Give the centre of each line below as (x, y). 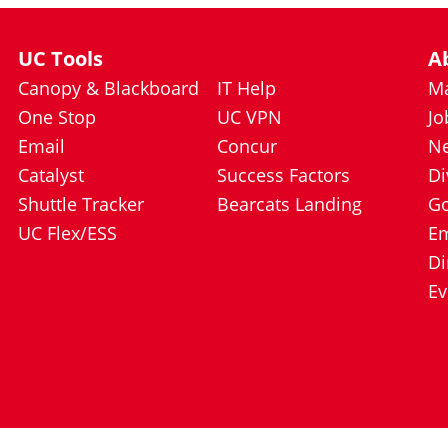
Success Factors (283, 175)
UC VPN (249, 117)
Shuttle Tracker (81, 204)
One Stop (57, 117)
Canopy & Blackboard (108, 88)
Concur (247, 146)
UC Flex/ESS (67, 233)
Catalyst (51, 175)
